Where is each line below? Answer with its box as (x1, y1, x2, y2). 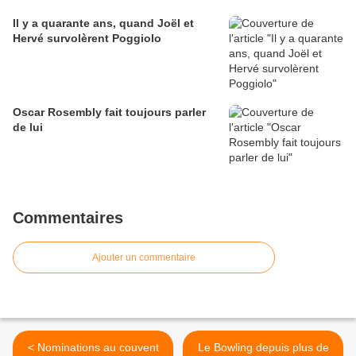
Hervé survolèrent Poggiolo (13, 32, 161, 45)
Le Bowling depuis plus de (197, 341, 329, 354)
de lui (13, 121, 43, 134)
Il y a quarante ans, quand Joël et (13, 17, 194, 30)
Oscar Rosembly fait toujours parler (13, 106, 206, 119)
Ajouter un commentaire (92, 252, 195, 264)
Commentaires (13, 209, 123, 227)
